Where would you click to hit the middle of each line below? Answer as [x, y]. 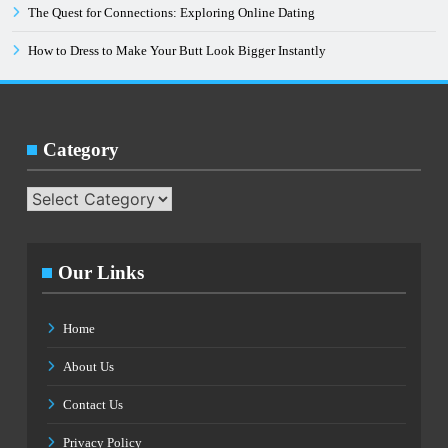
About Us [88, 366]
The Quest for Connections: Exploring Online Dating [171, 12]
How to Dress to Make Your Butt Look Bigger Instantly [177, 50]
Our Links [101, 272]
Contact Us [93, 404]
